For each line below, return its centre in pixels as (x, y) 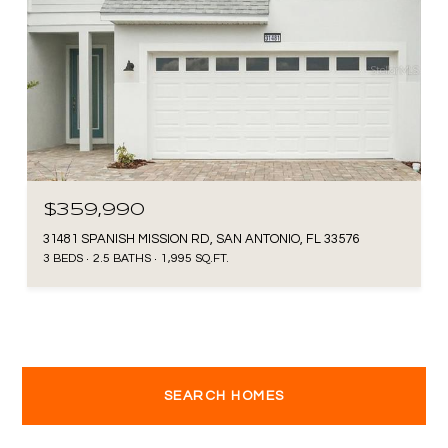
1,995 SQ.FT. (195, 258)
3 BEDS (63, 258)
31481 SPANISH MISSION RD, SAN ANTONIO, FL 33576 (201, 238)
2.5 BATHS (122, 258)
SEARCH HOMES (224, 395)
